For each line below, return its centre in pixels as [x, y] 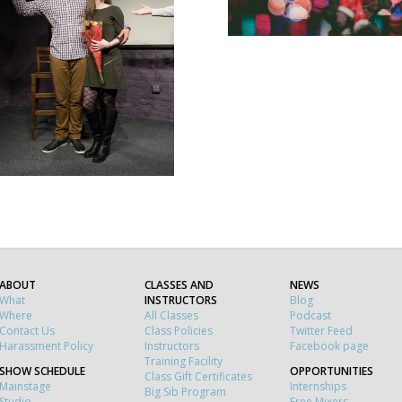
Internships [318, 386]
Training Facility [184, 361]
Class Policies [179, 330]
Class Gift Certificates [198, 376]
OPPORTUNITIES [332, 371]
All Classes [171, 315]
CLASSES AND [179, 284]
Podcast [310, 315]
